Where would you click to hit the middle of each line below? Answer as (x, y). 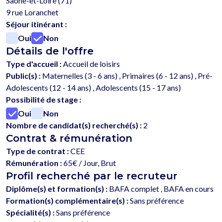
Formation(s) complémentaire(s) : (67, 201)
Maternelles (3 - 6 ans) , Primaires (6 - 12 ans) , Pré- (127, 76)
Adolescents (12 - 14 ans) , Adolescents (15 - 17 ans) (93, 88)
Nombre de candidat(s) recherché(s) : (75, 125)
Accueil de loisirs (91, 64)
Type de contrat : (37, 151)
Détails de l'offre (50, 51)
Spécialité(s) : (30, 213)
